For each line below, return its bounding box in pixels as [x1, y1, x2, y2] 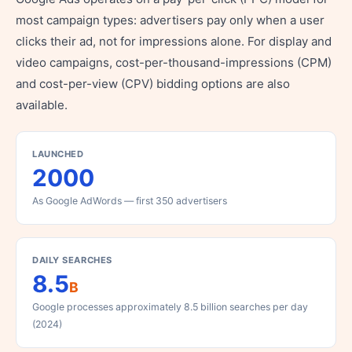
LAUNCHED [32, 148, 84, 159]
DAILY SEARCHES [32, 255, 112, 266]
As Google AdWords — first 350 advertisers [32, 195, 227, 207]
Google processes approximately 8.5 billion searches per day [32, 301, 308, 313]
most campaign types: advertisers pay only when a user [16, 13, 324, 27]
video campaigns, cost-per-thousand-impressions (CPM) [16, 55, 332, 70]
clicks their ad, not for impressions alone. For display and [16, 34, 332, 49]
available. [16, 97, 68, 112]
